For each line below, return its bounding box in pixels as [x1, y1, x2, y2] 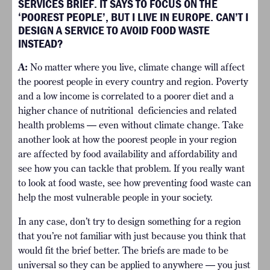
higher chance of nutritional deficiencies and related [18, 104, 237, 117]
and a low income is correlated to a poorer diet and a [18, 90, 234, 102]
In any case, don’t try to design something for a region [18, 215, 241, 228]
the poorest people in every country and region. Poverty [18, 75, 248, 88]
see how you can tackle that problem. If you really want [18, 162, 245, 175]
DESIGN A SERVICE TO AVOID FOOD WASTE [18, 22, 210, 38]
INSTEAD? [18, 36, 68, 51]
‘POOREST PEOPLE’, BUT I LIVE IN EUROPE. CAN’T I [18, 9, 248, 25]
